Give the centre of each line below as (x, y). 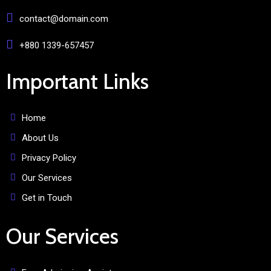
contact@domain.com (64, 19)
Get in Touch (47, 198)
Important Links (77, 81)
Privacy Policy (49, 158)
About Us (40, 138)
